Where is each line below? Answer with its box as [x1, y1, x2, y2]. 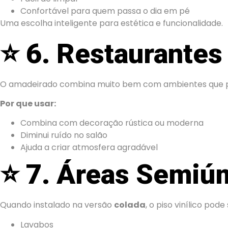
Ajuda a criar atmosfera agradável [20, 141, 158, 154]
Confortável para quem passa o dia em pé [20, 5, 190, 17]
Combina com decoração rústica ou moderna [20, 117, 204, 129]
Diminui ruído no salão [20, 129, 107, 141]
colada [114, 199, 146, 211]
